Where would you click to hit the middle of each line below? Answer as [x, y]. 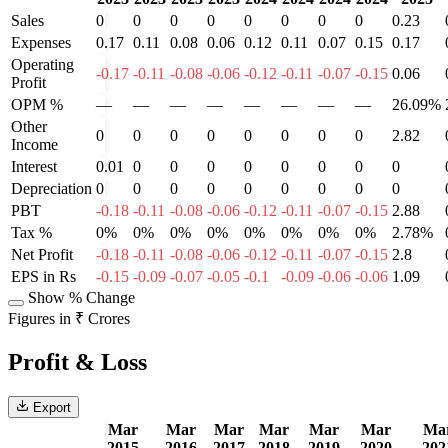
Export [52, 407]
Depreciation [51, 189]
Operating [42, 65]
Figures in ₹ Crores [69, 319]
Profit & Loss [77, 362]
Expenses [41, 43]
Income [34, 145]
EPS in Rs [43, 277]
